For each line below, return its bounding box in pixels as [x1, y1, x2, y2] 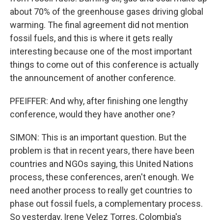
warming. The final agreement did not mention [10, 20, 189, 30]
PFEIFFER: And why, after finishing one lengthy [10, 96, 188, 106]
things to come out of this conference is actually [10, 59, 199, 70]
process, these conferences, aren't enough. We [10, 172, 194, 182]
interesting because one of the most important [10, 46, 192, 56]
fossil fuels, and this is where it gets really [10, 33, 173, 43]
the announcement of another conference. [10, 73, 176, 83]
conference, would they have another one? [10, 109, 175, 119]
